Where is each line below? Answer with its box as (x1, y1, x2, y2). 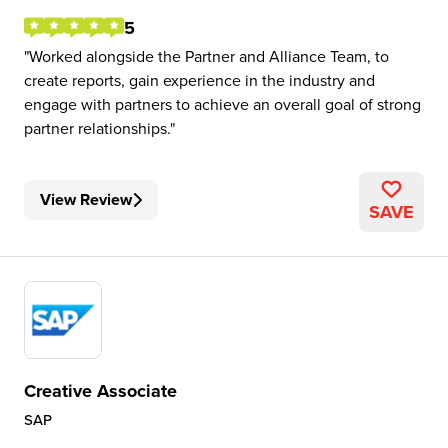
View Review (40, 188, 132, 211)
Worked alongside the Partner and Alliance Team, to (29, 45, 389, 67)
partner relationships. (24, 117, 170, 139)
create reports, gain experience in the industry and (24, 69, 375, 91)
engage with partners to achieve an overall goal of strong (24, 93, 421, 115)
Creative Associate (24, 378, 177, 404)
